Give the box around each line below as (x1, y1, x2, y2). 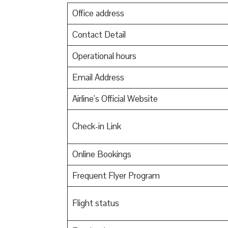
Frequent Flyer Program (72, 169, 160, 181)
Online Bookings (72, 148, 131, 160)
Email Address (72, 71, 124, 83)
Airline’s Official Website (72, 93, 158, 104)
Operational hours (72, 50, 136, 62)
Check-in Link (72, 120, 121, 132)
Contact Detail (72, 28, 126, 40)
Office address (72, 7, 124, 19)
